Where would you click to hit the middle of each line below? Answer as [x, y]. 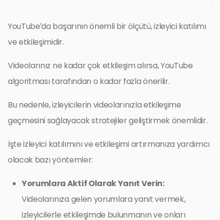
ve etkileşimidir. [36, 42]
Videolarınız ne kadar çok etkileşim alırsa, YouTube [100, 66]
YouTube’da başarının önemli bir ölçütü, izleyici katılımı [107, 27]
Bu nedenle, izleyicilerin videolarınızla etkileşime [95, 105]
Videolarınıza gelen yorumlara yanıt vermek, [104, 199]
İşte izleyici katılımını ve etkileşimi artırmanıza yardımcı [109, 144]
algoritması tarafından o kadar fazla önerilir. [89, 82]
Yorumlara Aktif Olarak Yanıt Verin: [93, 184]
